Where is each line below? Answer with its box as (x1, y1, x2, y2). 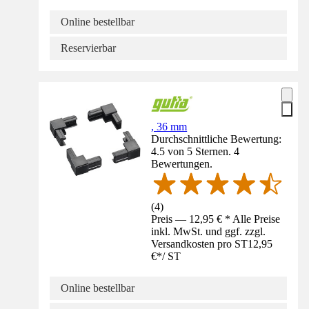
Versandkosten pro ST (151, 238, 248, 250)
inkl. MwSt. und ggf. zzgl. (151, 226, 266, 238)
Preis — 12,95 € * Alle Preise (151, 213, 281, 226)
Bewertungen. (151, 157, 213, 170)
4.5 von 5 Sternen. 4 (151, 145, 240, 157)
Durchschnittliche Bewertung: (151, 132, 282, 145)
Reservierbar (61, 41, 116, 54)
